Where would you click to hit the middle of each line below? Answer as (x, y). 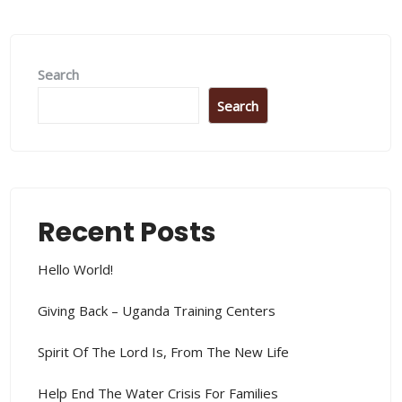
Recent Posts (127, 233)
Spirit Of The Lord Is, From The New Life (163, 352)
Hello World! (75, 270)
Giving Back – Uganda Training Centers (157, 311)
